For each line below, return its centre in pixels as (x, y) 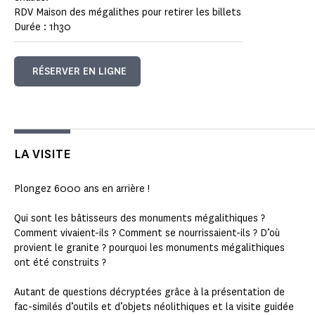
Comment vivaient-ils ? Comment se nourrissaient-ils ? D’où (147, 233)
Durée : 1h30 (43, 27)
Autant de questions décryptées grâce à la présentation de (149, 292)
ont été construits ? (61, 263)
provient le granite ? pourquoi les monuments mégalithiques (149, 248)
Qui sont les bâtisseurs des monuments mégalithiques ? (140, 219)
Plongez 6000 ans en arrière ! (83, 189)
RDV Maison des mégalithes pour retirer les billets (128, 13)
